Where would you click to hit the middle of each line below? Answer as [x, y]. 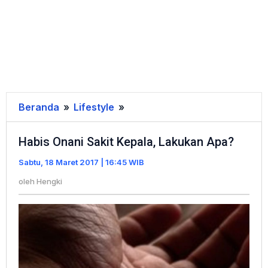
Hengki [49, 181]
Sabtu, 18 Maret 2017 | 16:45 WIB [81, 162]
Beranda [39, 107]
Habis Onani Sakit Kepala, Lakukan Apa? [126, 142]
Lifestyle [94, 107]
